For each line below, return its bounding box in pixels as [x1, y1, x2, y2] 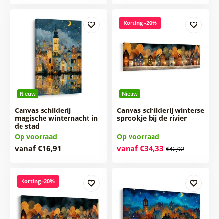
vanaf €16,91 [14, 143, 62, 153]
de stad [14, 121, 40, 131]
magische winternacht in [14, 113, 98, 123]
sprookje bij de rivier [116, 113, 187, 123]
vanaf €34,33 [116, 143, 164, 153]
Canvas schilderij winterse [116, 105, 204, 115]
